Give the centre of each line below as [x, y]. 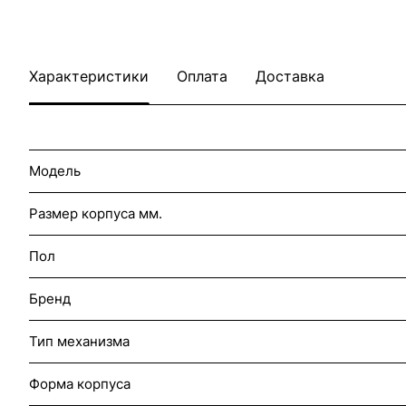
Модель [55, 171]
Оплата [202, 76]
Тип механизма [79, 341]
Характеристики [89, 76]
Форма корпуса [80, 384]
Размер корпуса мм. [96, 213]
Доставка [290, 76]
